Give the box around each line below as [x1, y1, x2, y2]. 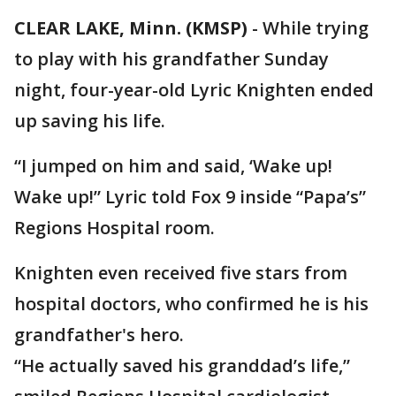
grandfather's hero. [14, 323, 184, 346]
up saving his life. [14, 109, 165, 133]
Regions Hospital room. [14, 216, 215, 240]
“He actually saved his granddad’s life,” [14, 354, 350, 377]
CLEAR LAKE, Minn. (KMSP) [14, 16, 247, 40]
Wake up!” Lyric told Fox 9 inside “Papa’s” [14, 185, 366, 209]
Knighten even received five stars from [14, 261, 347, 285]
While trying [263, 16, 369, 40]
